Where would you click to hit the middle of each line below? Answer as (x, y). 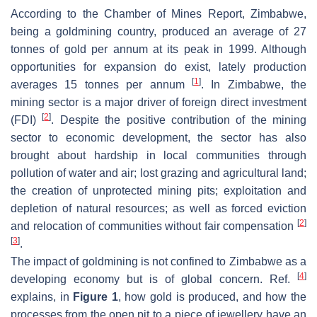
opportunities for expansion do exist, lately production (158, 67)
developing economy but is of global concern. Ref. (154, 279)
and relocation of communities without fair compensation (154, 226)
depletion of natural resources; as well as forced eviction (158, 208)
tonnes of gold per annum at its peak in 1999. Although (158, 49)
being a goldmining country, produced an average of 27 (158, 31)
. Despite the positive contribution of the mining (179, 120)
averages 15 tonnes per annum (101, 84)
